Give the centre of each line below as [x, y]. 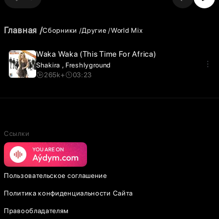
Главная [21, 30]
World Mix [127, 30]
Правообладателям [37, 211]
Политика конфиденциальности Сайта [69, 193]
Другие [94, 30]
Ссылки [17, 133]
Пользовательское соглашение [55, 175]
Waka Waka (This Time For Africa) [96, 54]
